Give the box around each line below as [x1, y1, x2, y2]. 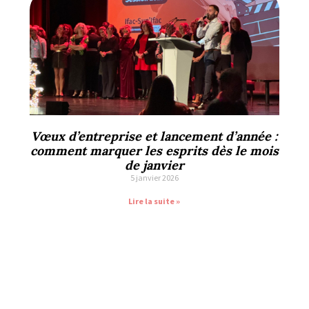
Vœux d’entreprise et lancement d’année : [31, 128, 278, 144]
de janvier [124, 157, 184, 173]
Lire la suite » [128, 195, 181, 206]
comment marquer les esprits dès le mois [30, 142, 279, 159]
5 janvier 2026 [130, 172, 179, 183]
